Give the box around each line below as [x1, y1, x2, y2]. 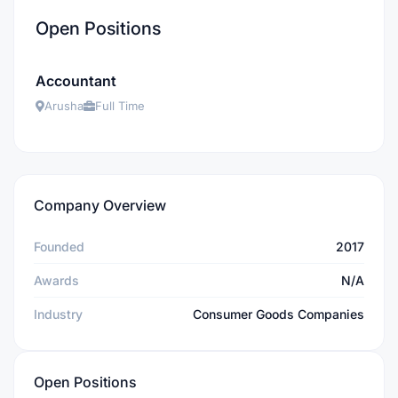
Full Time [95, 99, 145, 113]
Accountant [36, 72, 116, 90]
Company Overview [34, 196, 166, 214]
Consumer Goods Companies [193, 306, 364, 322]
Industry [34, 306, 83, 322]
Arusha [44, 99, 84, 113]
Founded [34, 239, 84, 254]
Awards [34, 273, 79, 288]
